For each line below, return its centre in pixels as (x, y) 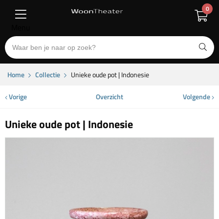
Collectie (48, 75)
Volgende (197, 97)
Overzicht (109, 97)
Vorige (17, 97)
